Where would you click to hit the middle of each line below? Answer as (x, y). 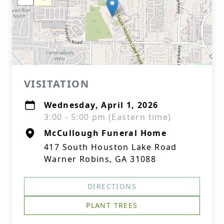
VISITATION (56, 84)
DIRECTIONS (112, 186)
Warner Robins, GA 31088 (100, 159)
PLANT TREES (112, 205)
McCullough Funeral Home (105, 133)
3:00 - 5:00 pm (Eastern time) (108, 117)
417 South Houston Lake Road (110, 147)
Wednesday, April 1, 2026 (101, 105)
